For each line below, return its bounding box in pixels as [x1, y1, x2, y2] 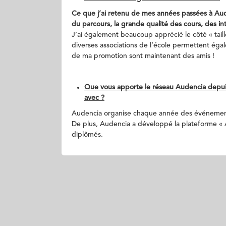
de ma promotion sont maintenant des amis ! [72, 52, 214, 60]
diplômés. [72, 131, 103, 138]
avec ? [84, 94, 104, 101]
